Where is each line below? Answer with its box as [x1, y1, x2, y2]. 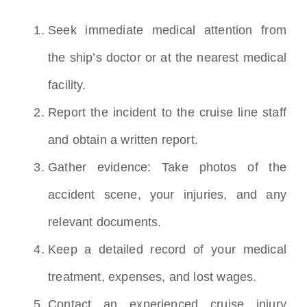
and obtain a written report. [48, 133, 199, 147]
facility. [48, 78, 86, 93]
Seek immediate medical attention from [48, 23, 286, 38]
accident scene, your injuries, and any [48, 188, 286, 202]
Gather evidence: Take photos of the [48, 160, 286, 175]
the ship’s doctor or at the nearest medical [48, 51, 286, 65]
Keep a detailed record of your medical [48, 243, 286, 257]
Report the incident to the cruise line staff [48, 106, 286, 120]
